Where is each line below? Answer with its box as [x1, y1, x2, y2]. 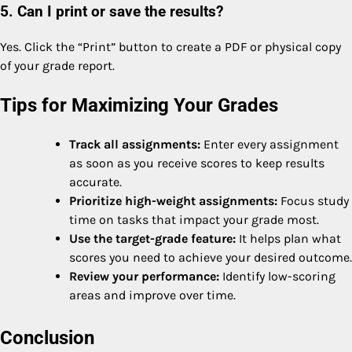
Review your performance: [69, 268, 219, 284]
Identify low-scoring [219, 268, 335, 284]
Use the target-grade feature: [69, 230, 236, 246]
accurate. [69, 174, 122, 189]
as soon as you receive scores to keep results [69, 155, 324, 170]
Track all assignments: [69, 136, 200, 152]
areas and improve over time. [69, 287, 236, 302]
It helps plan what [236, 230, 341, 246]
